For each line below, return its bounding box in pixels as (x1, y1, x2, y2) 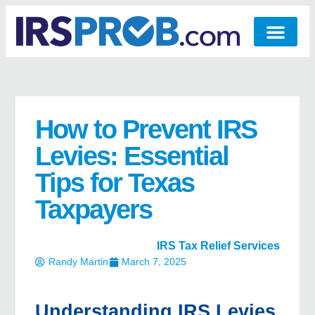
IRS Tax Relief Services (157, 240, 280, 252)
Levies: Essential (35, 141, 229, 172)
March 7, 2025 (122, 256, 186, 268)
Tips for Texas (35, 168, 194, 198)
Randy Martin (49, 256, 108, 268)
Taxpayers (35, 195, 152, 225)
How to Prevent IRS (35, 115, 257, 145)
